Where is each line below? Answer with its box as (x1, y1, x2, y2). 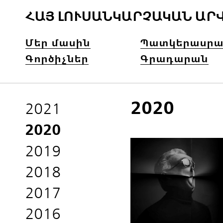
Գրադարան (140, 53, 209, 65)
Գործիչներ (25, 53, 89, 65)
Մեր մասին (25, 37, 91, 49)
